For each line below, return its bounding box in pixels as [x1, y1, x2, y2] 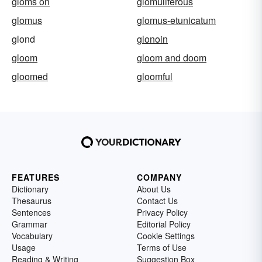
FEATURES [12, 171, 60, 183]
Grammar [12, 218, 47, 230]
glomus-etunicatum [137, 13, 216, 27]
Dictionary [12, 182, 49, 195]
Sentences [12, 206, 51, 218]
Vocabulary [12, 229, 53, 242]
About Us [137, 182, 171, 195]
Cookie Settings [137, 229, 195, 242]
